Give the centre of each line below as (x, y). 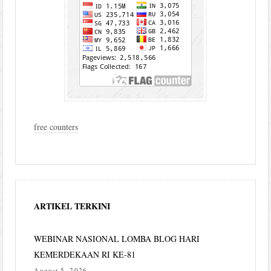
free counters (56, 126)
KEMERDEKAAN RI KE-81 (85, 254)
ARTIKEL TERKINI (72, 206)
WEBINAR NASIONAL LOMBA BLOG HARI (117, 238)
